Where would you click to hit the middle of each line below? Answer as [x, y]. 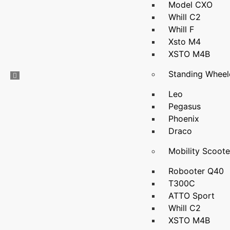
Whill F [181, 29]
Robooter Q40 [196, 171]
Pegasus [185, 106]
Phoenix [184, 119]
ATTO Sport [192, 196]
